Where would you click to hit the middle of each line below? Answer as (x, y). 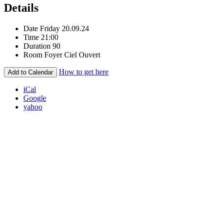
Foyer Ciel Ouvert (72, 55)
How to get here (84, 72)
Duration (37, 46)
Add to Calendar (30, 73)
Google (35, 98)
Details (21, 8)
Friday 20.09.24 (64, 29)
